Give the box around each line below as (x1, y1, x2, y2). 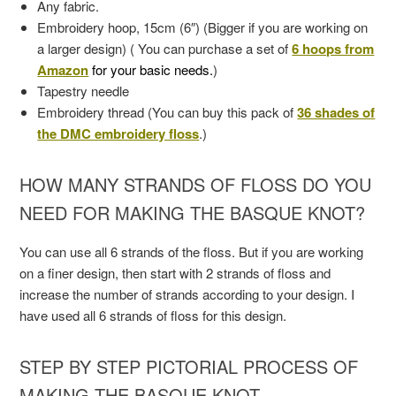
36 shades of (297, 102, 376, 122)
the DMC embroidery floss (37, 123, 200, 143)
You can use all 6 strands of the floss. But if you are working (19, 241, 364, 261)
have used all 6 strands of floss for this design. (19, 305, 287, 324)
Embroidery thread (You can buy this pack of (37, 102, 298, 121)
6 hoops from (292, 38, 375, 58)
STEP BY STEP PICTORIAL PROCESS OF (19, 353, 359, 379)
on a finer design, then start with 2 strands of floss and (19, 263, 331, 282)
